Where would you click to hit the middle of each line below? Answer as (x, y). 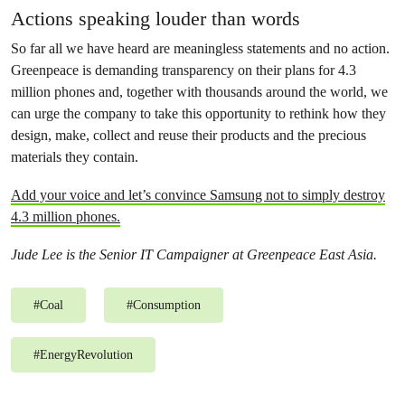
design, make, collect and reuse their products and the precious (188, 135)
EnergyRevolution (86, 354)
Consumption (167, 305)
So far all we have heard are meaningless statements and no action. (200, 48)
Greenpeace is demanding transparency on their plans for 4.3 (184, 70)
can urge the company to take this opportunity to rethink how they (198, 113)
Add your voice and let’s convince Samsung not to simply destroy (198, 194)
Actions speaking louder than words (155, 18)
